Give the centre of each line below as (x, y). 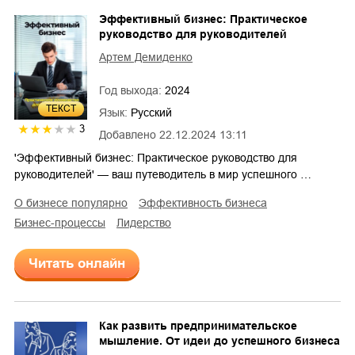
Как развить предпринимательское (198, 326)
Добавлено (128, 135)
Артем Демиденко (146, 57)
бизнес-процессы (63, 223)
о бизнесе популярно (75, 203)
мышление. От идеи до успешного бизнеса (219, 341)
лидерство (147, 223)
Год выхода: (132, 91)
